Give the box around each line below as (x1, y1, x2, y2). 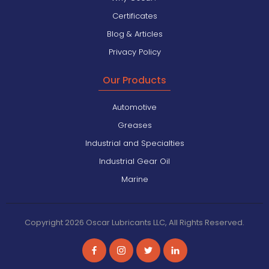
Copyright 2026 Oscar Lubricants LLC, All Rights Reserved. (25, 216, 244, 228)
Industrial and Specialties (85, 137, 184, 149)
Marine (121, 173, 148, 185)
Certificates (112, 10, 157, 22)
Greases (117, 119, 152, 131)
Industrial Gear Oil (99, 155, 170, 167)
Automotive (112, 101, 157, 113)
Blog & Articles (106, 28, 163, 40)
